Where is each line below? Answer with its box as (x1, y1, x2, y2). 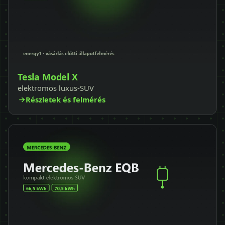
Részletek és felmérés (26, 94, 105, 104)
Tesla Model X (18, 70, 78, 83)
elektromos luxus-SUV (18, 82, 94, 93)
